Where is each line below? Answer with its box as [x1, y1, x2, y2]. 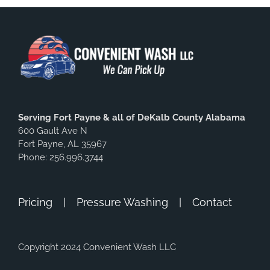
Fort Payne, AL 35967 [18, 138, 107, 149]
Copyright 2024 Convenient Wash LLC [18, 241, 176, 253]
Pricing [18, 195, 52, 209]
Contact [192, 195, 232, 209]
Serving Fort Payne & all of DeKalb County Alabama [18, 111, 245, 123]
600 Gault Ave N [18, 125, 87, 136]
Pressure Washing [77, 195, 168, 209]
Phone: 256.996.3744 [18, 151, 103, 163]
